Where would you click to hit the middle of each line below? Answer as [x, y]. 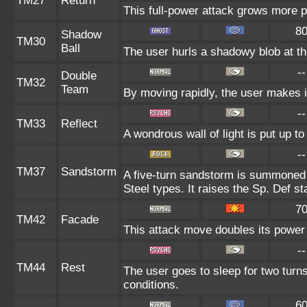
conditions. [151, 285]
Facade [80, 220]
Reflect [79, 124]
